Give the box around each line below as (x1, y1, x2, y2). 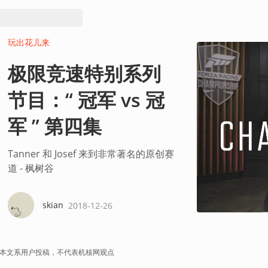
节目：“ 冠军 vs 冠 (7, 87, 165, 112)
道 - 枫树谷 (7, 162, 54, 175)
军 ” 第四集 (7, 113, 102, 139)
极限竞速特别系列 (7, 60, 161, 86)
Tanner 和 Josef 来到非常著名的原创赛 (7, 147, 174, 160)
